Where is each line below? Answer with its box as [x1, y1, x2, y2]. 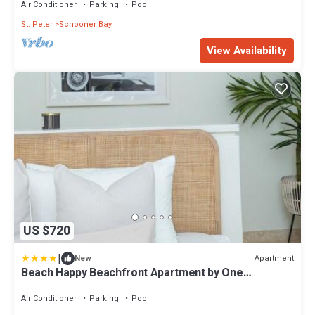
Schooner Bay [59, 18, 112, 30]
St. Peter [21, 18, 53, 30]
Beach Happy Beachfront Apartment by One [21, 264, 243, 282]
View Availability [207, 42, 287, 58]
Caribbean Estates [21, 277, 115, 295]
